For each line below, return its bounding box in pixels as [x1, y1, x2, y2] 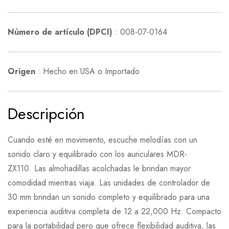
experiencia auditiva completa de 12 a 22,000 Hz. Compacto [8, 205, 221, 217]
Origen [8, 65, 35, 77]
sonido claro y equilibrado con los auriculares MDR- [8, 148, 187, 160]
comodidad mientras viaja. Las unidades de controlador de [8, 177, 210, 189]
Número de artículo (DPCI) [8, 26, 112, 38]
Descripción [8, 103, 85, 125]
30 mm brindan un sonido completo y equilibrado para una [8, 191, 210, 203]
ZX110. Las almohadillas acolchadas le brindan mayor [8, 163, 191, 174]
